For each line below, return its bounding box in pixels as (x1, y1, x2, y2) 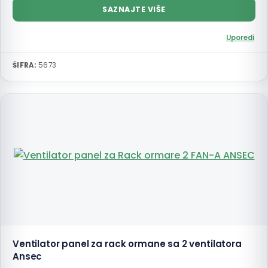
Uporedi (226, 33, 254, 42)
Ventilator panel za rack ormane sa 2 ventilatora (13, 237, 242, 250)
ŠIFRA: (13, 60, 36, 70)
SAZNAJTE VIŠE (102, 4, 166, 14)
